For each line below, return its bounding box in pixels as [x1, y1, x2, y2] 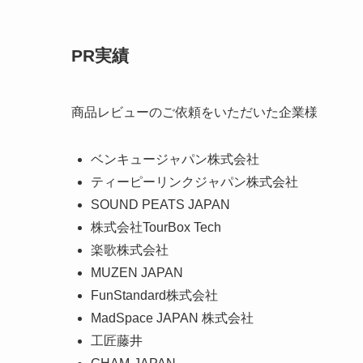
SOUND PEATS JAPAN [91, 197, 230, 211]
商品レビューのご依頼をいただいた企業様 [71, 105, 318, 119]
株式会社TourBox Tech [91, 220, 221, 234]
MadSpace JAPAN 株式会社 [91, 310, 254, 325]
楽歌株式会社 [91, 242, 169, 257]
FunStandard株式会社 [91, 288, 218, 302]
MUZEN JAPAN [91, 265, 183, 280]
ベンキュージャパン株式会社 [91, 152, 259, 166]
